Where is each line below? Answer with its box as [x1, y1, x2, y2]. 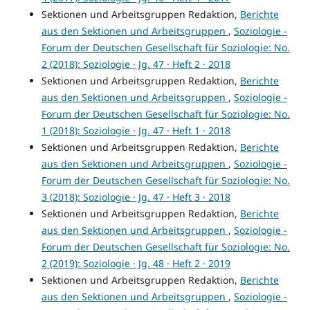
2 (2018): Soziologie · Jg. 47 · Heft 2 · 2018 [41, 57, 230, 71]
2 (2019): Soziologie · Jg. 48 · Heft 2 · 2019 [41, 257, 230, 271]
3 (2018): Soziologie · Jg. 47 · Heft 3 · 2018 [41, 190, 230, 204]
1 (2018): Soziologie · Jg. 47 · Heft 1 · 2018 [41, 124, 230, 138]
